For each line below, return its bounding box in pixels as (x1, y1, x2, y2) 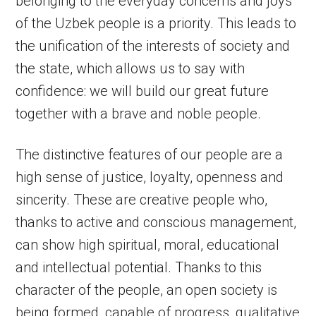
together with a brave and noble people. (16, 105, 262, 122)
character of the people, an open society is (16, 281, 278, 298)
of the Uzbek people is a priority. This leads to (16, 15, 297, 32)
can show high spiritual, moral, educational (16, 236, 280, 253)
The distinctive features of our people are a (16, 146, 284, 163)
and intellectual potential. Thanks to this (16, 259, 262, 276)
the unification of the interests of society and (16, 37, 291, 54)
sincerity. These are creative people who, (16, 191, 268, 208)
